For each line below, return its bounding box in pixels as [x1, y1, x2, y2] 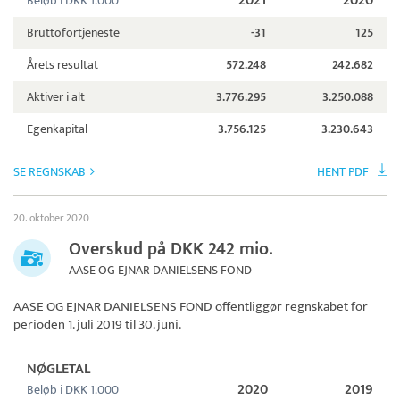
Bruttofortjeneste [27, 22, 120, 44]
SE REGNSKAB [13, 162, 86, 183]
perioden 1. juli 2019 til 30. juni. [13, 313, 181, 337]
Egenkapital [27, 119, 87, 140]
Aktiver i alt [27, 87, 85, 108]
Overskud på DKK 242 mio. [69, 234, 273, 265]
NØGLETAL [27, 357, 90, 382]
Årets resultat [27, 54, 98, 76]
